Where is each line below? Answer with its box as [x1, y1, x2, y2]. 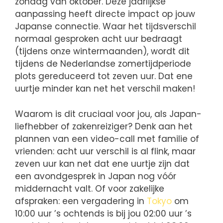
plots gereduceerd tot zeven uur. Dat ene [15, 70, 193, 83]
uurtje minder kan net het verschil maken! [15, 83, 195, 95]
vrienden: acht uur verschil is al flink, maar [15, 145, 196, 157]
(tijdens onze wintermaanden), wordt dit [15, 45, 190, 58]
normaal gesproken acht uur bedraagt [15, 33, 182, 45]
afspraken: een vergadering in [15, 195, 147, 207]
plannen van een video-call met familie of [15, 132, 199, 145]
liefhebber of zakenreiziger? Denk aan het [15, 120, 193, 132]
